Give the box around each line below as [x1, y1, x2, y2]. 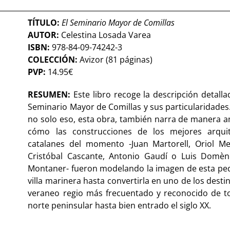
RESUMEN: [28, 88, 74, 100]
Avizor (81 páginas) [78, 53, 153, 65]
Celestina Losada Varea [61, 29, 151, 41]
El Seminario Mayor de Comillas [62, 16, 175, 28]
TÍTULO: [28, 16, 62, 28]
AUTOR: [28, 29, 62, 41]
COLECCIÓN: [28, 53, 78, 65]
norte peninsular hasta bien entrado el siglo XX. [28, 199, 212, 211]
